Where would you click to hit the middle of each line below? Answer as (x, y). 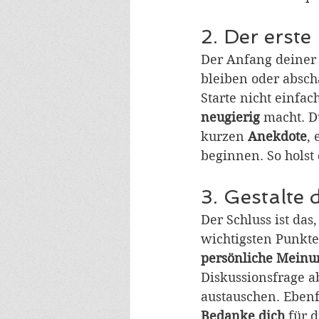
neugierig (232, 117)
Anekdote (277, 137)
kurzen (224, 137)
